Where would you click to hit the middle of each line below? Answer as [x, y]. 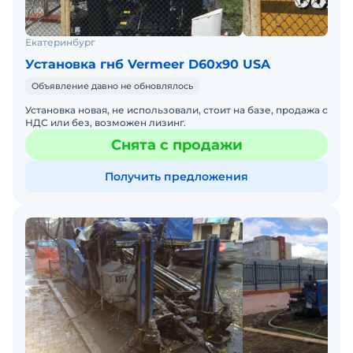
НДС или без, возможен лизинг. [106, 123]
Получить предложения [176, 177]
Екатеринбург [60, 43]
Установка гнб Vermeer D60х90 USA [148, 65]
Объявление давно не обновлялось [112, 86]
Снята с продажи [176, 145]
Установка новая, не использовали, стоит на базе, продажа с [176, 110]
